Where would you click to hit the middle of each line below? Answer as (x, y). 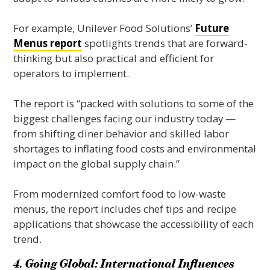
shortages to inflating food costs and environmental (135, 148)
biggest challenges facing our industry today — (125, 118)
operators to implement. (71, 73)
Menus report (48, 43)
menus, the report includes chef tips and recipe (125, 209)
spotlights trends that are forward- (165, 43)
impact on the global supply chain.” (97, 163)
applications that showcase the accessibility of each (134, 224)
